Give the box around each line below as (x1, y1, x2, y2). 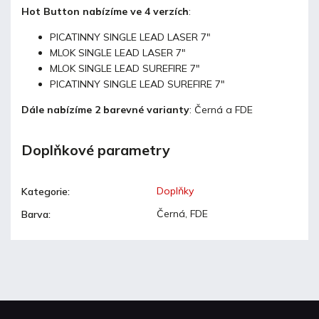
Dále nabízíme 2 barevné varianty (21, 103, 189, 116)
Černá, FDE (157, 207, 208, 221)
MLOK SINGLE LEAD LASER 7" (50, 46, 186, 59)
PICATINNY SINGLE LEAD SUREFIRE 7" (50, 77, 225, 90)
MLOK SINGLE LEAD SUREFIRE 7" (50, 61, 200, 75)
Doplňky (157, 184, 194, 198)
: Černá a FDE (189, 103, 253, 116)
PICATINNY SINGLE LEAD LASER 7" (50, 30, 211, 43)
